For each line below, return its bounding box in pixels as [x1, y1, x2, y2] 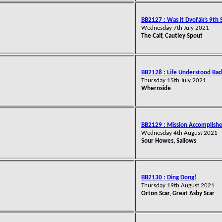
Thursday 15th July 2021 [141, 77, 206, 84]
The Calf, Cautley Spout [141, 33, 203, 39]
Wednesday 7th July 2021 [141, 25, 209, 31]
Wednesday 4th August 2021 [141, 130, 218, 136]
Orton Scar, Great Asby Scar [141, 190, 215, 197]
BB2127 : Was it [141, 17, 185, 23]
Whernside [141, 85, 171, 92]
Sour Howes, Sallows [141, 138, 196, 144]
